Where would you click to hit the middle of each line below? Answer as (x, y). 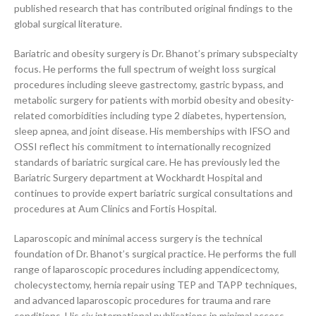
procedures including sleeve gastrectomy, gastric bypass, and (149, 84)
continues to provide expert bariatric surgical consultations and (153, 193)
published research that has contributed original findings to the (153, 8)
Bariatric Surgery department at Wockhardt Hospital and (138, 177)
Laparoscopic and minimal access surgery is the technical (138, 238)
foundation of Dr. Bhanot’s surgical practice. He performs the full (155, 254)
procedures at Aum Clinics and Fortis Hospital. (115, 208)
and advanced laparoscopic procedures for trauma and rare (142, 300)
